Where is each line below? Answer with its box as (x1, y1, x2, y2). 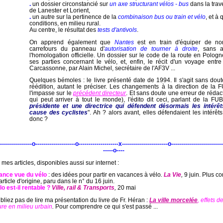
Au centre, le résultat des (29, 26, 98, 33)
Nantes (114, 38, 134, 45)
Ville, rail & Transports (52, 184, 114, 191)
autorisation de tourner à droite (105, 45, 198, 52)
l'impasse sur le (29, 90, 73, 97)
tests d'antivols (98, 26, 137, 33)
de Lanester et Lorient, (29, 6, 90, 13)
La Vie (164, 171, 181, 178)
